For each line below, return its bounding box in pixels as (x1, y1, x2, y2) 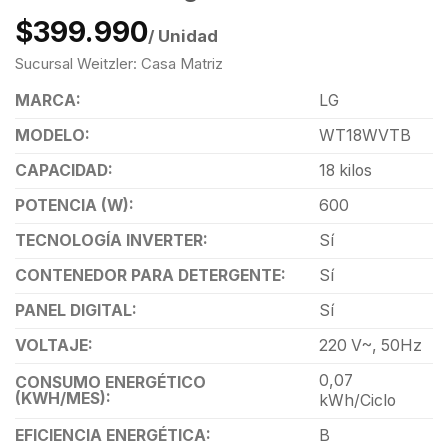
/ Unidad (148, 25, 218, 46)
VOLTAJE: (15, 335, 93, 355)
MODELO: (15, 125, 90, 145)
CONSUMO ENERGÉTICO (15, 372, 206, 392)
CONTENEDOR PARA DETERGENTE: (15, 265, 286, 285)
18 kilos (318, 160, 372, 180)
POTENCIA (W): (15, 195, 134, 215)
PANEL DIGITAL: (15, 300, 137, 320)
